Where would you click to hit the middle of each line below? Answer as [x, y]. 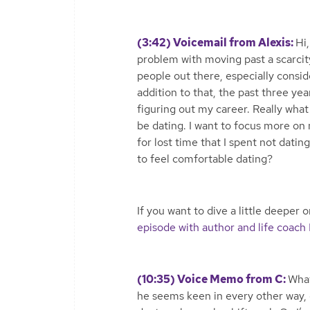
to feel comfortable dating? [205, 158]
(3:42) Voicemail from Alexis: [216, 42]
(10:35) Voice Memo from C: [212, 280]
